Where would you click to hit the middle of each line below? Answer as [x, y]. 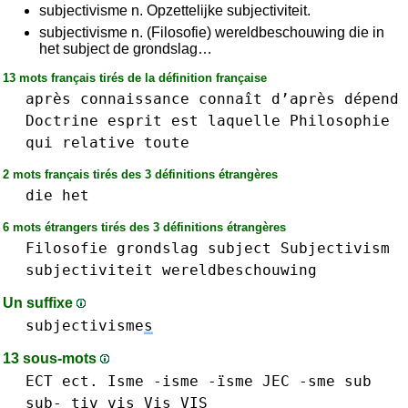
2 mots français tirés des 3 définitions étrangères [140, 174]
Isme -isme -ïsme [180, 381]
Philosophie [340, 121]
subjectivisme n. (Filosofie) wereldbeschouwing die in [212, 32]
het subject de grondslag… [126, 49]
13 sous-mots [51, 358]
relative [98, 143]
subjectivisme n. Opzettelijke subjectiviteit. [175, 10]
